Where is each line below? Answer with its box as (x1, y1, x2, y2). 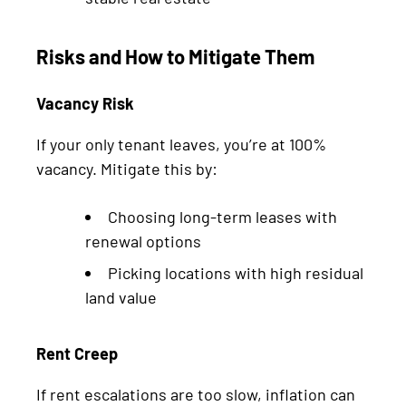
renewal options (85, 230, 201, 251)
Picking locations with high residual (108, 262, 363, 283)
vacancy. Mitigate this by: (36, 158, 217, 179)
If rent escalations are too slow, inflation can (36, 383, 355, 404)
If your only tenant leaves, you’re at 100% (36, 133, 326, 154)
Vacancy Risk (36, 92, 134, 113)
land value (85, 286, 157, 307)
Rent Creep (36, 343, 118, 363)
